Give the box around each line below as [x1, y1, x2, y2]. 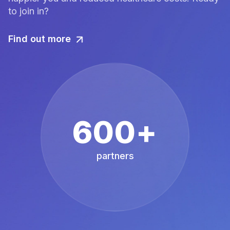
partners [96, 150, 134, 161]
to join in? [8, 6, 49, 17]
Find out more [8, 33, 71, 45]
